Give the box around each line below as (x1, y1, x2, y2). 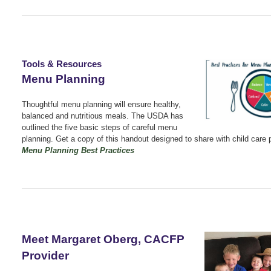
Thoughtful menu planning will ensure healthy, (22, 99, 181, 109)
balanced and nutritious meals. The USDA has (22, 111, 183, 120)
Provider (22, 249, 69, 262)
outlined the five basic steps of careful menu (22, 122, 177, 132)
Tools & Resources (22, 59, 102, 69)
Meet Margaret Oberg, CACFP (22, 232, 184, 246)
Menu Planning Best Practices (22, 145, 134, 155)
